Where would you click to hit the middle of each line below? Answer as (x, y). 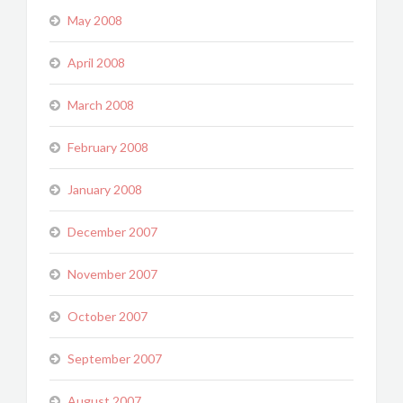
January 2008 (105, 189)
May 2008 (95, 20)
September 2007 (115, 358)
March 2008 (101, 105)
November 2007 (112, 274)
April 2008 (96, 63)
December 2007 (112, 232)
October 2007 (107, 316)
